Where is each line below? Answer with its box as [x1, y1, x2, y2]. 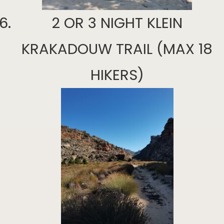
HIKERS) [90, 64, 144, 85]
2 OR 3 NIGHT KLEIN [51, 12, 182, 33]
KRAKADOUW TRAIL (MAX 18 [21, 38, 212, 59]
